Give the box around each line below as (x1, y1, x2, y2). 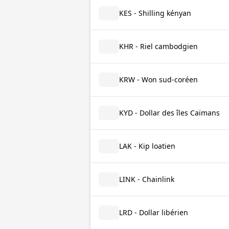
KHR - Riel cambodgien (119, 41, 198, 51)
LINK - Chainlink (119, 174, 174, 184)
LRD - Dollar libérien (119, 208, 188, 217)
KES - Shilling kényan (119, 8, 191, 18)
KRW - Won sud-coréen (119, 75, 198, 84)
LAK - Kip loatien (119, 141, 175, 151)
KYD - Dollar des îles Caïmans (119, 108, 220, 118)
